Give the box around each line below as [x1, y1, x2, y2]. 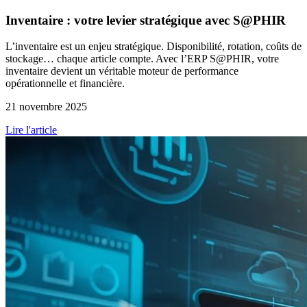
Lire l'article [5, 124, 57, 136]
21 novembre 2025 [5, 101, 87, 113]
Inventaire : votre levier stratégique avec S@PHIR [5, 12, 286, 27]
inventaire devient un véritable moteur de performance [5, 65, 238, 77]
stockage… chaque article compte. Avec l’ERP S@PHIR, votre [5, 53, 279, 65]
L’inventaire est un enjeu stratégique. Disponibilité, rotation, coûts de [5, 40, 302, 53]
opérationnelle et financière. [5, 77, 125, 90]
